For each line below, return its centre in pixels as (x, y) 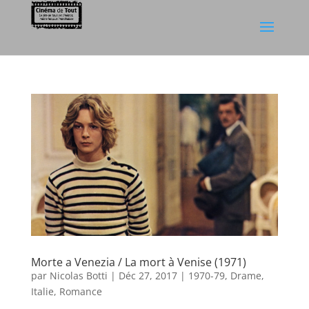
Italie (42, 292)
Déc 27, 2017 (148, 276)
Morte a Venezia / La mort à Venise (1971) (138, 262)
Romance (80, 292)
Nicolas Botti (78, 276)
